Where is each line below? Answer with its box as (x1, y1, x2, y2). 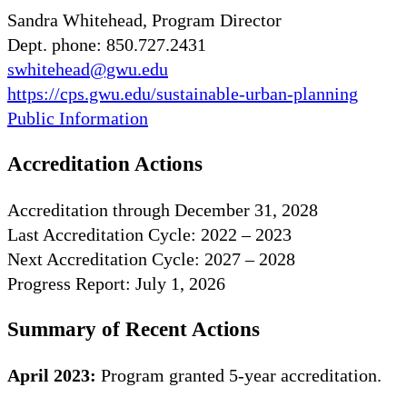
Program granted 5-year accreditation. (96, 364, 382, 385)
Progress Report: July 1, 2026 (7, 273, 225, 293)
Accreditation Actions (7, 152, 203, 176)
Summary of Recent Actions (7, 317, 260, 342)
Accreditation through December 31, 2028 (7, 199, 318, 220)
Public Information (7, 107, 148, 128)
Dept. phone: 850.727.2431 (7, 34, 206, 55)
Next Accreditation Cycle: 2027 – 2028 (7, 248, 295, 269)
